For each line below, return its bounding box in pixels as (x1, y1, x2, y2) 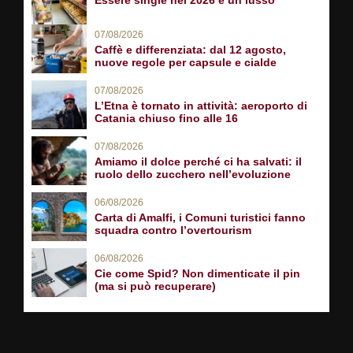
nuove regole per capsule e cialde (95, 55, 277, 69)
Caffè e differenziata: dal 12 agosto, (95, 43, 286, 56)
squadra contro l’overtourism (95, 223, 251, 236)
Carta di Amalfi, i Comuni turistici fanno (95, 210, 306, 224)
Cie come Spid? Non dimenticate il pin (95, 266, 300, 280)
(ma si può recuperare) (95, 279, 216, 292)
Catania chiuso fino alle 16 (95, 111, 238, 124)
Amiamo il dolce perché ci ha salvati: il (95, 154, 302, 168)
